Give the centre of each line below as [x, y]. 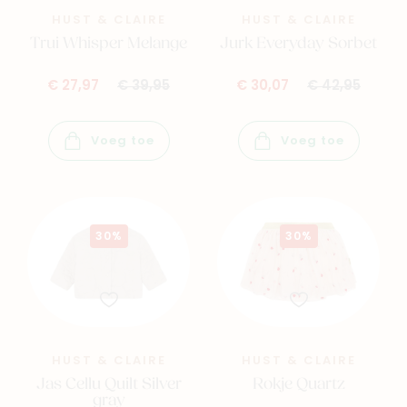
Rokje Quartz [298, 384]
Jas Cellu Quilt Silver [109, 384]
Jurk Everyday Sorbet [298, 44]
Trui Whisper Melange [109, 44]
